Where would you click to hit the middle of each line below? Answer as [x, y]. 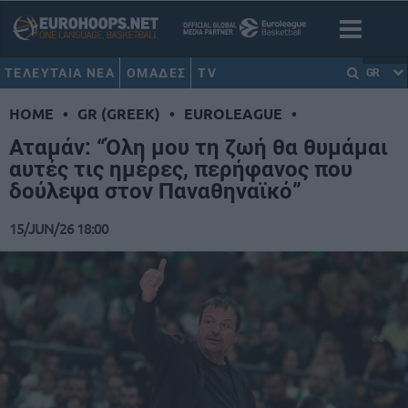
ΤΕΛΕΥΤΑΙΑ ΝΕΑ [60, 73]
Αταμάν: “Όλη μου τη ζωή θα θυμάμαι [199, 148]
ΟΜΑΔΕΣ [157, 73]
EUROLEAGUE [233, 114]
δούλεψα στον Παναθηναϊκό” [155, 192]
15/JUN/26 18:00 [59, 228]
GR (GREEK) [119, 114]
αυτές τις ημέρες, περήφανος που [181, 170]
